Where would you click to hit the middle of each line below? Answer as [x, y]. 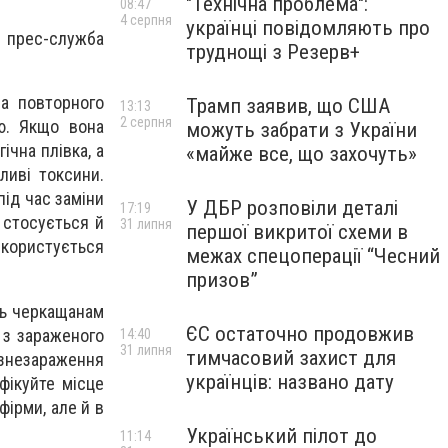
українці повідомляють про [308, 28]
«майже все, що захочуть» [301, 154]
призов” [222, 280]
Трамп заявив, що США [288, 106]
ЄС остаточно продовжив [300, 334]
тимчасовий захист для [291, 358]
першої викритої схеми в [297, 232]
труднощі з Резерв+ [273, 52]
